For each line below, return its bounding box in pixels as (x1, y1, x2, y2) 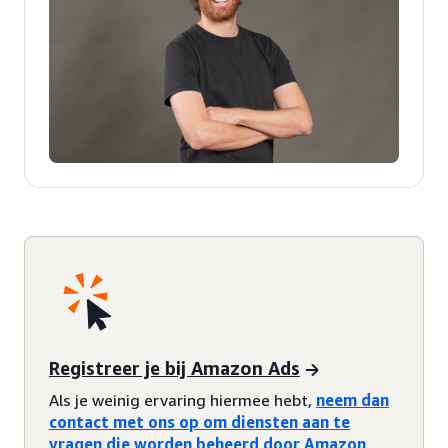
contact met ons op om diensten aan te (49, 412, 350, 433)
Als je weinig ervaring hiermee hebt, (49, 390, 316, 411)
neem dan (316, 390, 389, 411)
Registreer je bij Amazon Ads (49, 356, 300, 379)
